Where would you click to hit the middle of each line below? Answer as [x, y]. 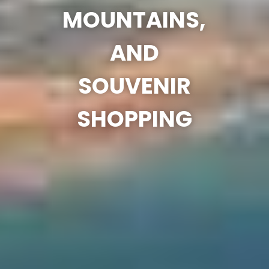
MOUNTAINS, [134, 20]
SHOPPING [134, 119]
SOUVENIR [134, 86]
